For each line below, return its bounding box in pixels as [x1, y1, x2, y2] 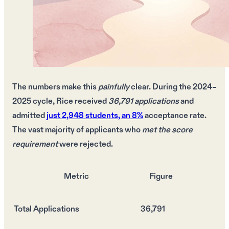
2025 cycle [12, 96, 53, 107]
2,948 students [62, 110, 118, 122]
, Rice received [53, 96, 108, 107]
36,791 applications [108, 96, 179, 107]
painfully [98, 82, 129, 93]
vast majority [28, 125, 75, 136]
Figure [149, 171, 173, 182]
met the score [142, 125, 193, 136]
